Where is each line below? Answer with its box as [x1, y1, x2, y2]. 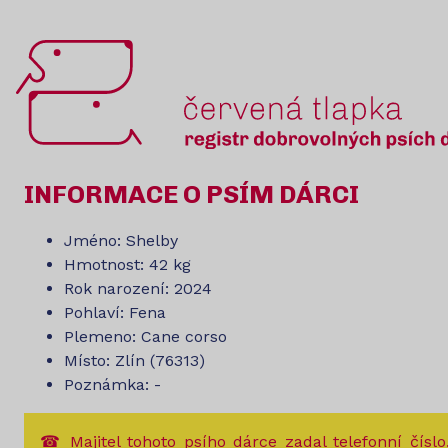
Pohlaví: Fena [64, 303, 166, 323]
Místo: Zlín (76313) [64, 351, 205, 371]
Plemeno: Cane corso [64, 327, 227, 347]
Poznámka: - [64, 375, 161, 395]
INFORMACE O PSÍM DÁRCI [24, 179, 359, 210]
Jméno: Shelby [64, 231, 178, 251]
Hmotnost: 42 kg [64, 255, 191, 275]
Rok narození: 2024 [64, 279, 212, 299]
